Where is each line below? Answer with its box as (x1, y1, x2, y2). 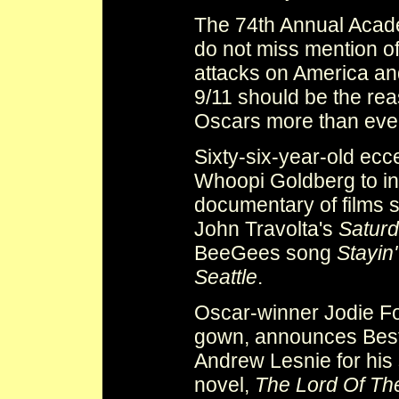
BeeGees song (194, 241, 337, 265)
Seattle (194, 265, 257, 289)
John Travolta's (194, 217, 338, 241)
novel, (194, 373, 255, 397)
